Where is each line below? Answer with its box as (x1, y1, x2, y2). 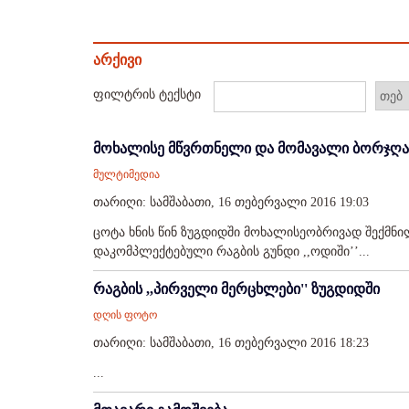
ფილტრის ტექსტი (93, 88, 204, 101)
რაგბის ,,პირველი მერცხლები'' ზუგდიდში (93, 281, 380, 297)
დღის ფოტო (93, 309, 157, 321)
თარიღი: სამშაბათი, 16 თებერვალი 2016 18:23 (93, 336, 369, 350)
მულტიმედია (93, 168, 160, 181)
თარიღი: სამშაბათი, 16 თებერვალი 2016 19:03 (93, 195, 369, 209)
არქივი (93, 52, 142, 68)
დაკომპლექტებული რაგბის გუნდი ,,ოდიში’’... (93, 245, 370, 258)
